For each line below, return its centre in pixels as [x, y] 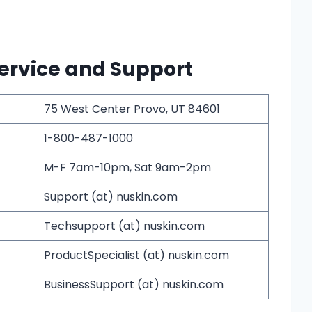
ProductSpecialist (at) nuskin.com [136, 255]
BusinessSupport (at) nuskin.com [134, 284]
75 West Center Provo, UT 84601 [132, 109]
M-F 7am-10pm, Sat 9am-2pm [127, 167]
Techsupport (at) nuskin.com [124, 226]
